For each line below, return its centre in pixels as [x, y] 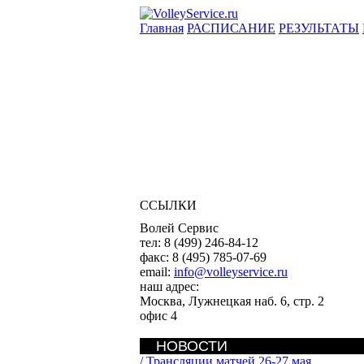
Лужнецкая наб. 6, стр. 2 [256, 301]
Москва [161, 301]
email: [157, 272]
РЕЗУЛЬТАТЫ [319, 28]
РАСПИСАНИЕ [231, 28]
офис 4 [158, 316]
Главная [162, 28]
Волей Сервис [179, 228]
